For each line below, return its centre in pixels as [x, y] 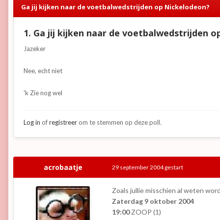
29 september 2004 [138, 167]
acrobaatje [63, 167]
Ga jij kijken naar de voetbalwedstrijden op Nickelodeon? [117, 7]
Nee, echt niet [43, 71]
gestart [173, 167]
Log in [32, 123]
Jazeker [35, 49]
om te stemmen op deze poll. [119, 123]
